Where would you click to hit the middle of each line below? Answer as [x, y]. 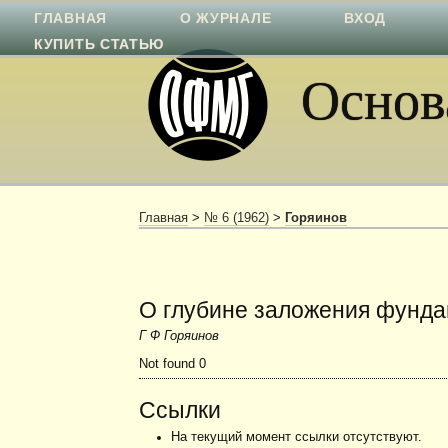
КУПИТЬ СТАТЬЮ [99, 44]
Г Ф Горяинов [179, 336]
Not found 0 [173, 364]
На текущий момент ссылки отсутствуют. [296, 436]
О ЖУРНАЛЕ [225, 18]
